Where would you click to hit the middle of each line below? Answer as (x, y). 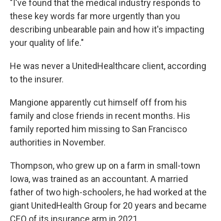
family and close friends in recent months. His (100, 116)
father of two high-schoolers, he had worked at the (108, 192)
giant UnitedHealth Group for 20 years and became (108, 205)
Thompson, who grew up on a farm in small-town (105, 166)
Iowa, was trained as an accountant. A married (99, 179)
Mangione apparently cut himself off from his (98, 102)
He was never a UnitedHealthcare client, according (108, 66)
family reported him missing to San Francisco (98, 129)
